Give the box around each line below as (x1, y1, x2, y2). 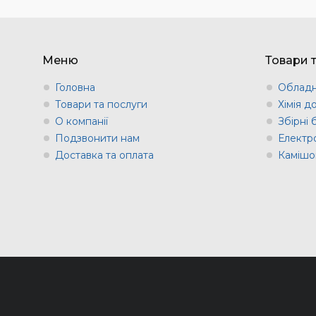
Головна (55, 80, 95, 94)
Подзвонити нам (55, 131, 140, 145)
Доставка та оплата (55, 148, 154, 162)
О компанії (55, 114, 108, 128)
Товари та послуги (55, 97, 147, 111)
